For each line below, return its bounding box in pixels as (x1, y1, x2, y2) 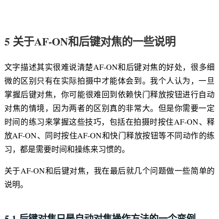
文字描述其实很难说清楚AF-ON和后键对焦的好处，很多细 (4, 62, 215, 72)
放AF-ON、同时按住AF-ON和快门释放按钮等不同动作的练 (4, 130, 215, 141)
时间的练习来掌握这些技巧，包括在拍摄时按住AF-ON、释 (4, 116, 215, 127)
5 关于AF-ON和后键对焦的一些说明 (4, 33, 175, 49)
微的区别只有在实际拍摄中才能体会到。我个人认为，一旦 (4, 75, 215, 86)
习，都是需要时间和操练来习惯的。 (4, 144, 130, 154)
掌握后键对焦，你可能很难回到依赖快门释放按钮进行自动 (4, 89, 215, 100)
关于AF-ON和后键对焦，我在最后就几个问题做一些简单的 (4, 165, 215, 176)
